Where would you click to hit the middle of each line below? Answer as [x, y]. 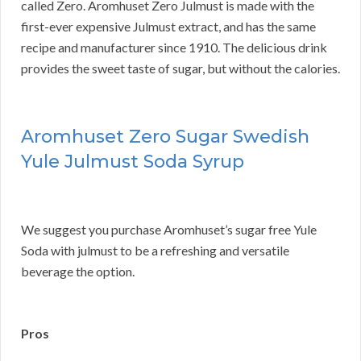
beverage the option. [78, 272]
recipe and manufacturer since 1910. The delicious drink [174, 48]
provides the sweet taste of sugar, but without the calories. [180, 68]
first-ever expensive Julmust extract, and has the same [168, 27]
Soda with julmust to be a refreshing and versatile [155, 251]
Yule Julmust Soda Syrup [133, 162]
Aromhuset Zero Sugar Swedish [165, 137]
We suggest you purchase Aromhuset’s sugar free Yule [169, 230]
